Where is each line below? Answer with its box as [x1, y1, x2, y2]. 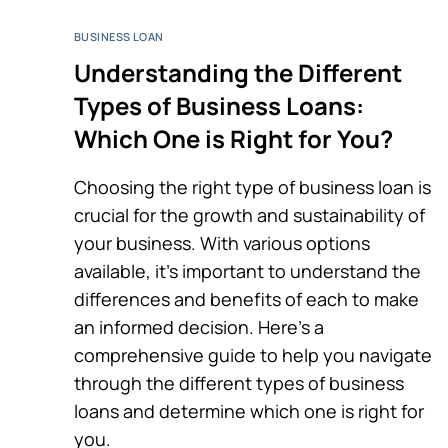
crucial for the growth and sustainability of [74, 202, 425, 227]
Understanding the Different [74, 55, 402, 89]
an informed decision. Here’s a [74, 314, 324, 339]
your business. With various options [74, 230, 370, 255]
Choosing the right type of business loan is [74, 174, 431, 199]
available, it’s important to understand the [74, 258, 421, 283]
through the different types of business [74, 370, 404, 395]
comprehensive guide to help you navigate [74, 342, 432, 367]
